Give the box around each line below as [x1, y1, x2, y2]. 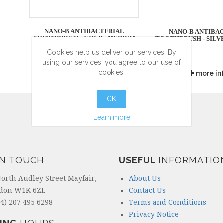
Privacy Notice [129, 210, 179, 218]
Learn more [93, 113, 130, 121]
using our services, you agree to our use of [42, 58, 181, 66]
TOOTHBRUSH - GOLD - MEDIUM [33, 34, 135, 42]
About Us [129, 174, 161, 182]
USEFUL [119, 155, 158, 165]
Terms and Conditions [129, 198, 206, 206]
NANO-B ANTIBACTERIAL [44, 27, 124, 35]
